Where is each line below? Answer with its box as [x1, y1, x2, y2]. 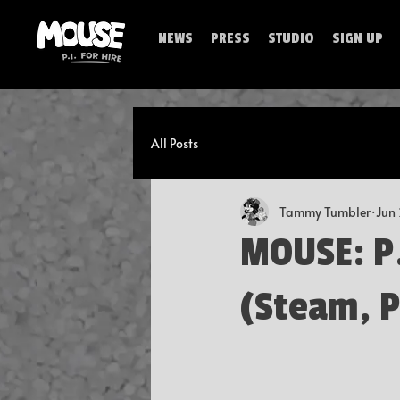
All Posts [150, 134, 198, 152]
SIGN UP [331, 29, 383, 47]
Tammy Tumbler [279, 203, 371, 221]
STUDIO [267, 29, 314, 47]
